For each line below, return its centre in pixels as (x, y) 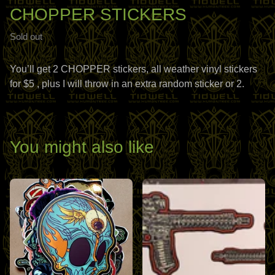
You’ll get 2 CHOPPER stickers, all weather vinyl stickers (134, 69)
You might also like (82, 147)
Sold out (26, 37)
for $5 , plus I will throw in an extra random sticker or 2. (127, 83)
